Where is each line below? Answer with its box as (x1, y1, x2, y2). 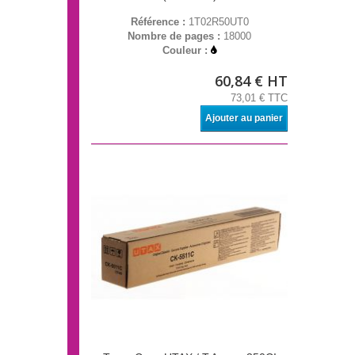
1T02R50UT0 (188, 16, 249, 29)
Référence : (130, 16, 189, 29)
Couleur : (162, 44, 211, 57)
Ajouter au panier (205, 113, 283, 124)
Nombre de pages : (128, 30, 223, 43)
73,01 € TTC (231, 92, 288, 105)
